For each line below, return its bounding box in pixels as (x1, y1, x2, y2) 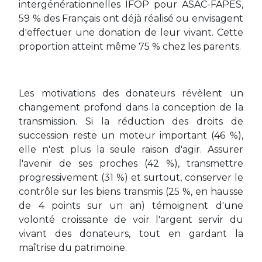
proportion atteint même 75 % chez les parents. (19, 41, 242, 52)
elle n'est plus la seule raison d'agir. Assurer (19, 144, 243, 155)
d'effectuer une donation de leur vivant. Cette (19, 27, 243, 38)
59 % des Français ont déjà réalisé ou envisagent (19, 13, 243, 24)
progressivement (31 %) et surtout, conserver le (19, 172, 243, 183)
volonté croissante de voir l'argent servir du (19, 214, 243, 225)
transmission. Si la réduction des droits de (19, 116, 243, 127)
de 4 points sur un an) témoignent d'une (19, 200, 243, 211)
